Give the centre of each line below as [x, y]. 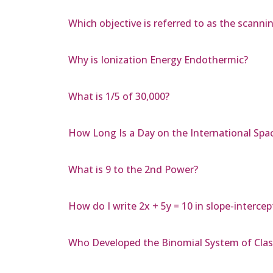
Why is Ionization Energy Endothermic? [158, 60]
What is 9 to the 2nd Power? [133, 170]
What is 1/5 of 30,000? [119, 97]
